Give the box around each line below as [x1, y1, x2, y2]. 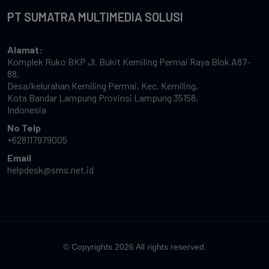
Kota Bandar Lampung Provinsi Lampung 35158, [7, 92, 198, 104]
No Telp [7, 122, 41, 134]
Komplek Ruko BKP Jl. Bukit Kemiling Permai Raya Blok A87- [7, 56, 250, 68]
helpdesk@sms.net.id [7, 164, 94, 176]
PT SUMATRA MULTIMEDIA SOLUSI [7, 10, 183, 25]
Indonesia [7, 104, 46, 116]
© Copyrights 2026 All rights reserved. [62, 242, 207, 252]
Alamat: [7, 44, 43, 56]
